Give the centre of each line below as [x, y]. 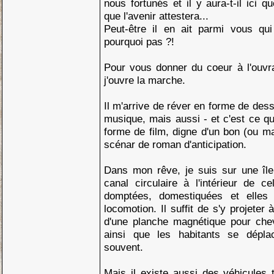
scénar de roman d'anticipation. [175, 144]
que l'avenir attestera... [156, 16]
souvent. [124, 247]
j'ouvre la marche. [145, 80]
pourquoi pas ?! [139, 42]
